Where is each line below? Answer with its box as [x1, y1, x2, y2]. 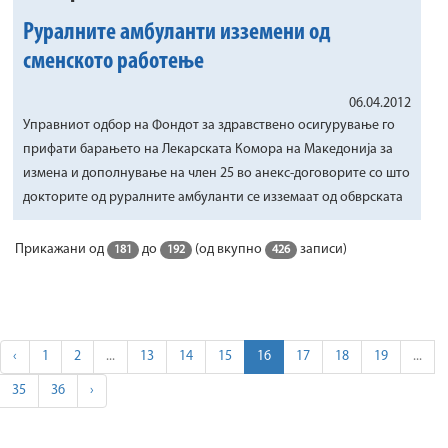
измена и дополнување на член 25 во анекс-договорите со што [23, 166, 410, 181]
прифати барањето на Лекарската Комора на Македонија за [23, 142, 393, 157]
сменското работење [23, 50, 204, 74]
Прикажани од [15, 242, 107, 257]
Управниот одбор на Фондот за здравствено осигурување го [23, 118, 395, 133]
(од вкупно [192, 242, 265, 257]
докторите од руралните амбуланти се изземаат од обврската [23, 190, 403, 205]
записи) [297, 242, 347, 257]
